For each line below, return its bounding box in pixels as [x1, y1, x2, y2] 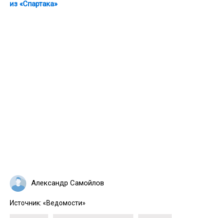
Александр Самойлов [31, 179, 104, 188]
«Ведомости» [43, 199, 86, 207]
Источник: [10, 199, 43, 207]
